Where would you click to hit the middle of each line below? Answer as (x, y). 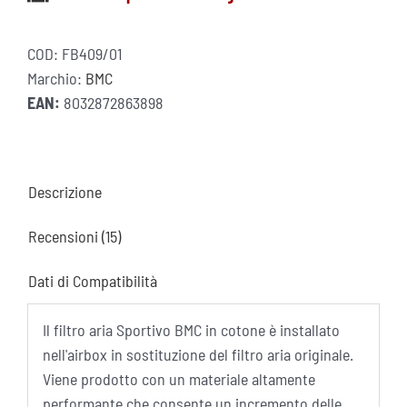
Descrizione (65, 191)
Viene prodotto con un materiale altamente (179, 379)
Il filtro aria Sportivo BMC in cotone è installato (191, 330)
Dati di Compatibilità (93, 280)
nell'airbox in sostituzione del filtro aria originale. (198, 355)
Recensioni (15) (74, 236)
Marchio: (56, 78)
